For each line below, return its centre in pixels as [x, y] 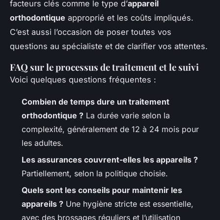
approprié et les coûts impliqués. [129, 17]
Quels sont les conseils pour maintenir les [102, 190]
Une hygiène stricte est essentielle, [128, 204]
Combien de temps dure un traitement [96, 101]
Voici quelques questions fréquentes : [83, 79]
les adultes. [42, 143]
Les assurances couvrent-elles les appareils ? [110, 159]
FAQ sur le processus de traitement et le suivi [104, 67]
